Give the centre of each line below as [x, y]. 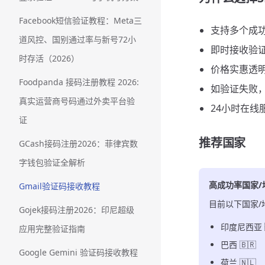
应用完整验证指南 [52, 229]
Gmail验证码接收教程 [59, 186]
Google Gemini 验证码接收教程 [78, 252]
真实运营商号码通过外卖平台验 [77, 101]
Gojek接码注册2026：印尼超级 [77, 210]
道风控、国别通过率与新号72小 [77, 39]
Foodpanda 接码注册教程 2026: [79, 82]
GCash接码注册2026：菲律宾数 [78, 143]
